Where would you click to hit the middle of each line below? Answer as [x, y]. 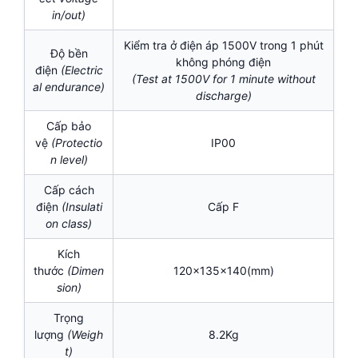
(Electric [82, 70]
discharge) [223, 96]
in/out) [69, 15]
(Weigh [85, 335]
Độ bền [69, 54]
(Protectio [77, 143]
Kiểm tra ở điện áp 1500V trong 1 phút [223, 46]
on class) [69, 224]
